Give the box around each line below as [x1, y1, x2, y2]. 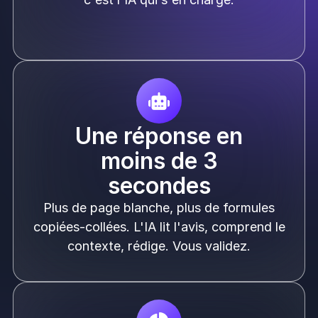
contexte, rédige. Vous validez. [67, 238, 251, 254]
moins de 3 [100, 147, 218, 175]
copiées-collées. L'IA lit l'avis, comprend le [33, 219, 285, 235]
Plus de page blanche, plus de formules [43, 200, 275, 216]
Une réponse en [75, 122, 243, 150]
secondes [107, 172, 211, 200]
